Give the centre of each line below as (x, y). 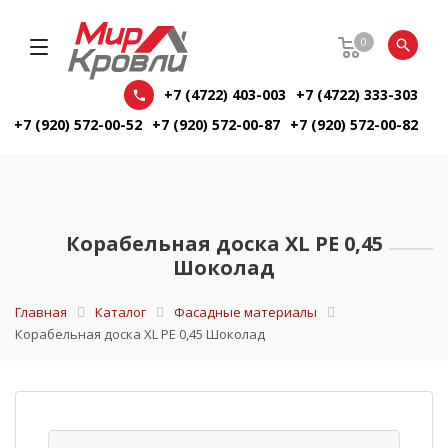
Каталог (120, 312)
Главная (41, 312)
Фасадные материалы (245, 312)
